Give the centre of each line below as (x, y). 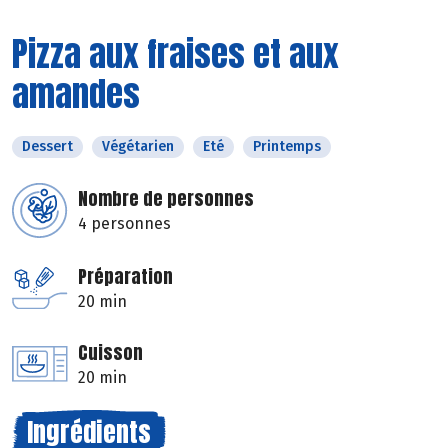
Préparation (125, 276)
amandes (76, 93)
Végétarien (138, 146)
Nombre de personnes (166, 198)
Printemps (287, 146)
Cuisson (110, 352)
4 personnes (124, 223)
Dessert (47, 146)
